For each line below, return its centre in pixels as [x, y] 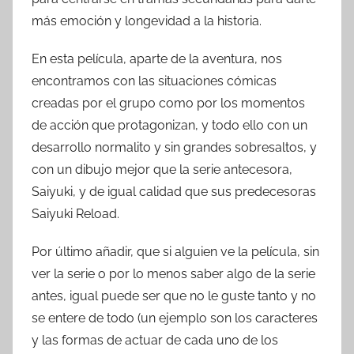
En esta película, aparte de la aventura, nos [157, 58]
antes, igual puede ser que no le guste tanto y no [174, 296]
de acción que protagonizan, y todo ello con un [169, 125]
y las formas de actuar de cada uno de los [155, 340]
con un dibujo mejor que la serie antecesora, [162, 169]
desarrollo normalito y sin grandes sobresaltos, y [174, 147]
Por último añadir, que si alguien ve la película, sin [175, 251]
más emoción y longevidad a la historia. [147, 21]
